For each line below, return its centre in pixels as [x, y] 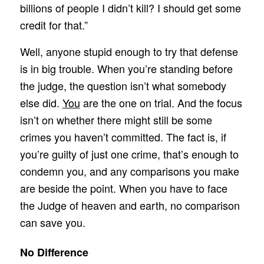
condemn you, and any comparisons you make [129, 171]
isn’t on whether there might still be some [116, 119]
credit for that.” [54, 25]
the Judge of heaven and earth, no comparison [130, 205]
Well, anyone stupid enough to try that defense [129, 51]
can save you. [52, 222]
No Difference [54, 252]
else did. [41, 102]
